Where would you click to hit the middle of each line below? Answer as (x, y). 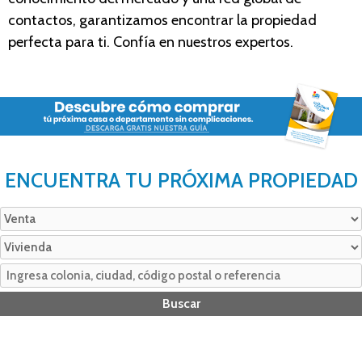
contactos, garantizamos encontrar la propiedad (162, 20)
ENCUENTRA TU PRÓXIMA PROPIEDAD (181, 181)
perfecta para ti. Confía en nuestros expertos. (151, 42)
